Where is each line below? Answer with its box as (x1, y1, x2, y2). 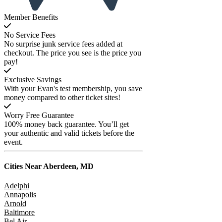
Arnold (4, 199, 26, 208)
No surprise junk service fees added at (4, 39, 122, 48)
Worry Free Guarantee (4, 111, 74, 119)
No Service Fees (4, 30, 55, 39)
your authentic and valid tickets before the (4, 128, 134, 137)
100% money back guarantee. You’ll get (4, 119, 129, 128)
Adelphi (4, 181, 29, 190)
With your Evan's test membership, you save (4, 84, 142, 93)
